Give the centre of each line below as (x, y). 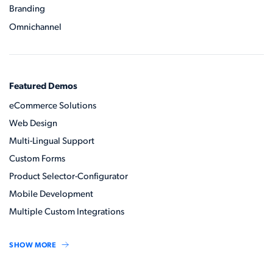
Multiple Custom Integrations (67, 212)
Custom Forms (37, 159)
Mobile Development (51, 194)
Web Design (33, 124)
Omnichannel (35, 27)
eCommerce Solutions (53, 106)
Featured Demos (43, 87)
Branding (27, 9)
